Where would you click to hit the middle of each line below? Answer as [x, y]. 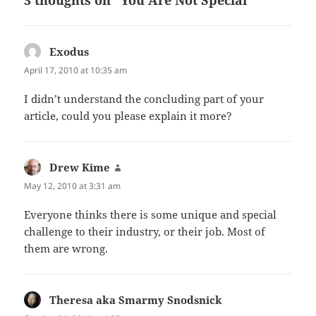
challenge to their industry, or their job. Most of [145, 232]
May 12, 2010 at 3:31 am [73, 186]
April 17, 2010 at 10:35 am [76, 70]
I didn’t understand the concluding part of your [144, 99]
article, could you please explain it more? [128, 116]
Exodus [69, 51]
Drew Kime [80, 168]
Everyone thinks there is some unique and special [151, 215]
